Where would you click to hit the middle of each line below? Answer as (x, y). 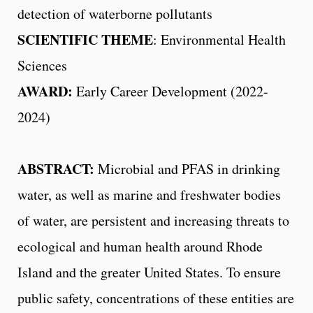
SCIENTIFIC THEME (85, 39)
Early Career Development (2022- (172, 91)
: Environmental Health (219, 39)
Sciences (42, 65)
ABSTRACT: (58, 168)
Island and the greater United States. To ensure (149, 272)
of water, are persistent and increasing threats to (153, 220)
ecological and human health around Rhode (140, 246)
